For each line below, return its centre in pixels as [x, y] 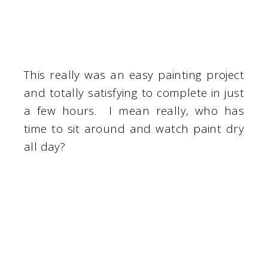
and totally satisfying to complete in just [134, 92]
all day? [45, 146]
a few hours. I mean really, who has [134, 110]
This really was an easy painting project [134, 74]
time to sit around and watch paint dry [134, 128]
